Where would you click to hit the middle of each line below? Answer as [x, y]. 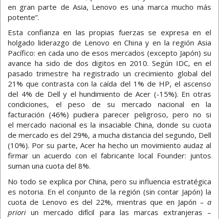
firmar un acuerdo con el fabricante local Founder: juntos [109, 156]
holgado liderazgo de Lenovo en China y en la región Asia [109, 43]
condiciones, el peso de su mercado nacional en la [109, 104]
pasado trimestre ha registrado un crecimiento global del [109, 74]
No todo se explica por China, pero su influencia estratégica [109, 181]
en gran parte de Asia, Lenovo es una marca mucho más [109, 7]
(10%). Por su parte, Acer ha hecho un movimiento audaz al [109, 145]
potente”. [23, 17]
